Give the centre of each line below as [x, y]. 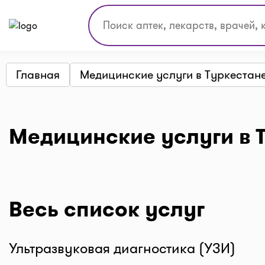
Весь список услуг [107, 209]
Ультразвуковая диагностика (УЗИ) [122, 248]
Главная [38, 75]
